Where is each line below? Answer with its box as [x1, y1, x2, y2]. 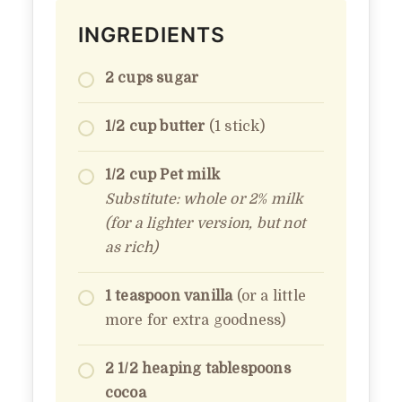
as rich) [104, 239, 159, 256]
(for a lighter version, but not [104, 214, 306, 232]
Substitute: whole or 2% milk [104, 190, 304, 207]
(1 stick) [205, 118, 266, 135]
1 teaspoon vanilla [104, 287, 233, 304]
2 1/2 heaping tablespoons [104, 360, 291, 377]
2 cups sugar [104, 69, 199, 86]
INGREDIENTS [77, 22, 225, 48]
